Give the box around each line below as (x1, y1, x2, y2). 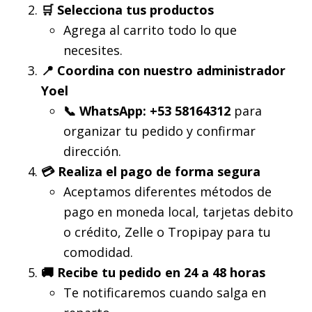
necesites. (63, 42, 123, 59)
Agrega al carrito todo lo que (63, 22, 237, 39)
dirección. (63, 143, 121, 160)
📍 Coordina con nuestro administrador (41, 62, 286, 79)
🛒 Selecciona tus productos (41, 1, 214, 19)
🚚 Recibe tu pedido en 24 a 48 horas (41, 264, 265, 281)
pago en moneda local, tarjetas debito (63, 203, 293, 221)
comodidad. (63, 244, 133, 261)
